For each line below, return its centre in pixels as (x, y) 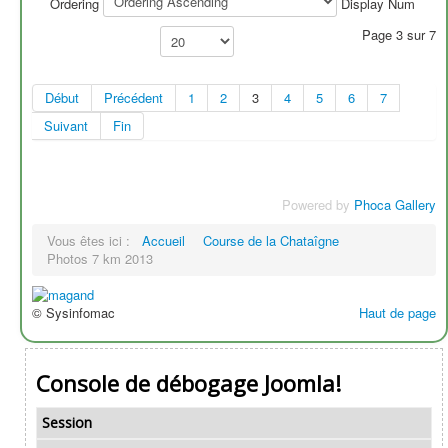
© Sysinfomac (73, 312)
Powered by (318, 204)
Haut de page (397, 312)
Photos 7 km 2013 (100, 258)
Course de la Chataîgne (271, 240)
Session (67, 422)
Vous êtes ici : (92, 240)
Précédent (133, 97)
